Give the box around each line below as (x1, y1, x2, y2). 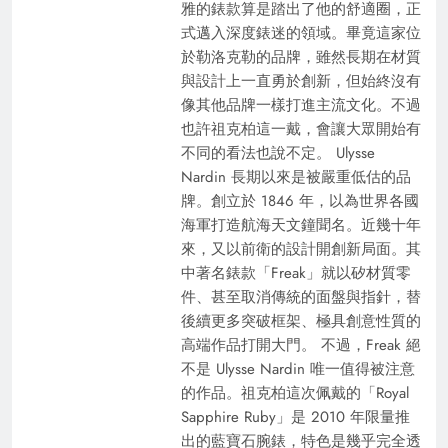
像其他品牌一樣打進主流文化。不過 (180, 94, 421, 116)
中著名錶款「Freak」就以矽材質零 (180, 262, 411, 284)
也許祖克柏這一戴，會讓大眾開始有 (180, 118, 421, 140)
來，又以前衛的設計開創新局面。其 (180, 238, 421, 260)
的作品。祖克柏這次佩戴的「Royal (180, 382, 409, 404)
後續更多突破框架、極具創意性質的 (180, 310, 421, 332)
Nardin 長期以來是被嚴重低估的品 (180, 166, 411, 188)
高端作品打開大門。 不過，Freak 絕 (180, 334, 421, 356)
